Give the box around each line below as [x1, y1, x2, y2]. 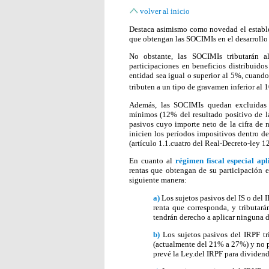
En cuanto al [129, 156, 175, 166]
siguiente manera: [129, 175, 187, 185]
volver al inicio [140, 7, 190, 16]
